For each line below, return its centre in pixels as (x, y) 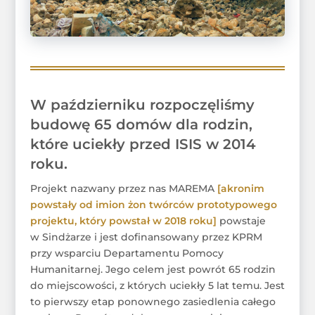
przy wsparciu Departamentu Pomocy (127, 253)
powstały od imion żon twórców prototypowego (153, 205)
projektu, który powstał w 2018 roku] (123, 221)
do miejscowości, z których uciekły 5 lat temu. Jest (157, 286)
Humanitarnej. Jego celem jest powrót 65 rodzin (153, 270)
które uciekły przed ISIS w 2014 (143, 144)
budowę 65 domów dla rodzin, (141, 125)
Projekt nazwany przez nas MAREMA (123, 189)
